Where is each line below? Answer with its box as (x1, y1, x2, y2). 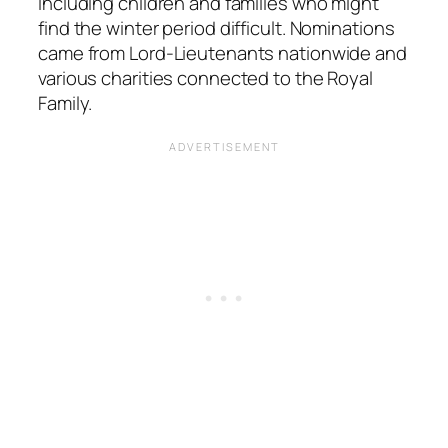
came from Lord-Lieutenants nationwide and (38, 39, 407, 66)
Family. (38, 89, 93, 116)
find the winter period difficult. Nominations (38, 14, 395, 41)
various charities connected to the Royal (38, 64, 373, 91)
